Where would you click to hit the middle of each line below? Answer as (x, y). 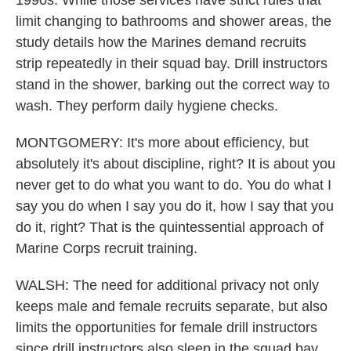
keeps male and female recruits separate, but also (172, 306)
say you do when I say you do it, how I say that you (175, 206)
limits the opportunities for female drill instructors (166, 327)
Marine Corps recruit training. (107, 248)
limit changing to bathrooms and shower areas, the (174, 21)
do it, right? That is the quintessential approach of (170, 227)
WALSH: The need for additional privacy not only (167, 285)
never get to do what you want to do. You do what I (174, 185)
